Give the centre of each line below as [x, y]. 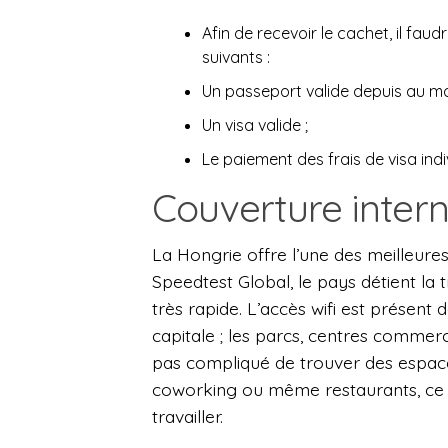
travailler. [187, 416]
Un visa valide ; [255, 125]
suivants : [236, 57]
